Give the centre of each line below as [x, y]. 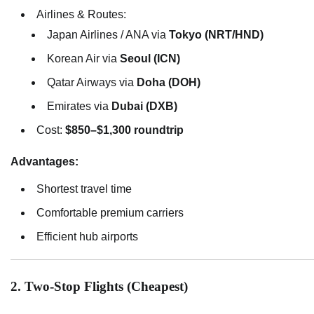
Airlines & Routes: [81, 15]
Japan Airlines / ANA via [108, 35]
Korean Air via [83, 59]
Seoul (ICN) [150, 59]
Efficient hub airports [87, 237]
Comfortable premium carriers [110, 213]
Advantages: [45, 162]
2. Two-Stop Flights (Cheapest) [99, 287]
